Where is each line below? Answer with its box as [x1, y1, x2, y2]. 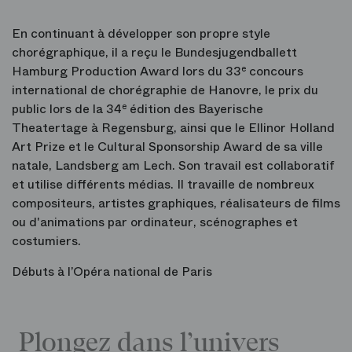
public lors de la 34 [12, 100, 122, 118]
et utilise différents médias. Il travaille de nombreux [12, 175, 314, 193]
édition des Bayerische [126, 100, 263, 118]
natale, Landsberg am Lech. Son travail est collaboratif [12, 156, 335, 174]
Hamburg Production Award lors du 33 [12, 62, 241, 80]
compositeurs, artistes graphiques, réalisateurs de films [12, 194, 340, 212]
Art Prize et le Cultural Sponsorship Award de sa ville [12, 137, 323, 156]
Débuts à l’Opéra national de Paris [12, 262, 212, 280]
